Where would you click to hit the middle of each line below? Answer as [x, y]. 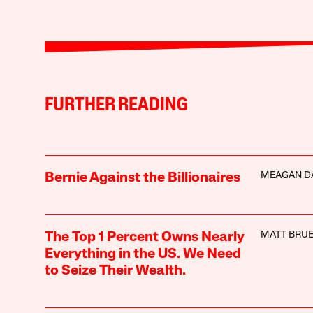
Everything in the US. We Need [143, 254]
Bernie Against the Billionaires [142, 178]
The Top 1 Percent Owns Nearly [144, 237]
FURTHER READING [116, 105]
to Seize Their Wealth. [115, 271]
